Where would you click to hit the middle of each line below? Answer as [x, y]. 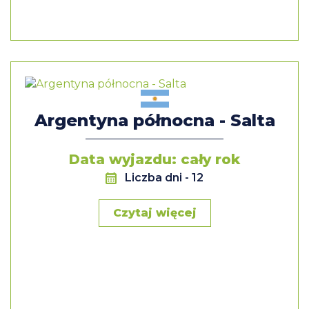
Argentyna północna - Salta [154, 120]
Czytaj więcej [154, 212]
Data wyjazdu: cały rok [154, 159]
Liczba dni [155, 177]
